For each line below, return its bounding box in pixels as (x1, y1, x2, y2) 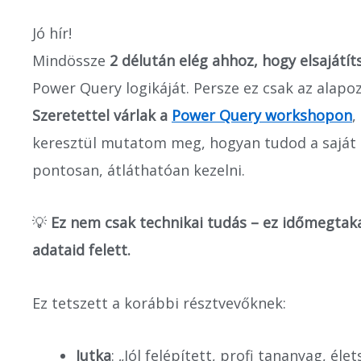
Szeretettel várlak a (32, 105, 172, 125)
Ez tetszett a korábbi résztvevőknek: (32, 293, 286, 313)
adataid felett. (32, 240, 131, 259)
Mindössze (32, 50, 110, 70)
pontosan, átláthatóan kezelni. (32, 160, 245, 180)
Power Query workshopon (172, 105, 352, 125)
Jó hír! (32, 23, 72, 43)
